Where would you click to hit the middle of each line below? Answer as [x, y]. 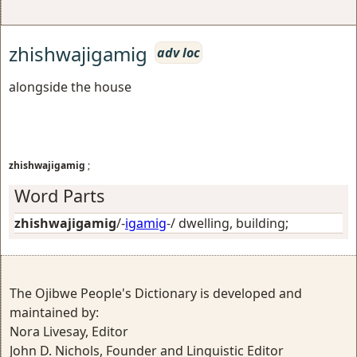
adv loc [178, 53]
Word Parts [59, 195]
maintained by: [54, 312]
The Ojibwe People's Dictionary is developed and [156, 293]
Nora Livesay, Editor [69, 331]
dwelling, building [232, 223]
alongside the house [70, 86]
